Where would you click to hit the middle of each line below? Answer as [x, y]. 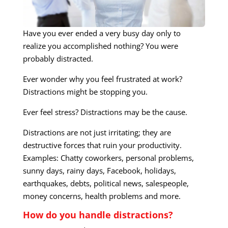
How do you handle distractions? [98, 215]
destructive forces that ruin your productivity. [102, 145]
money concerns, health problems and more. [102, 196]
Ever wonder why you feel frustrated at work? [102, 79]
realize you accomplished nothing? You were [100, 46]
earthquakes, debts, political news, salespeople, [106, 183]
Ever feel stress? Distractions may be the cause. [105, 112]
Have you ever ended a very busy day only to [102, 33]
